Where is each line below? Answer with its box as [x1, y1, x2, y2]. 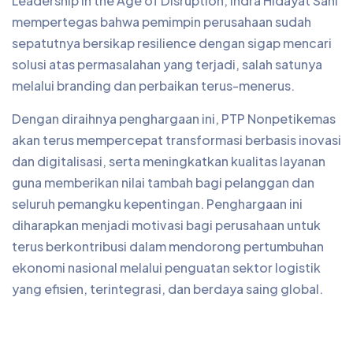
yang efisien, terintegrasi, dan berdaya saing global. [12, 281, 323, 297]
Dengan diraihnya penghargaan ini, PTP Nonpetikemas [12, 110, 336, 127]
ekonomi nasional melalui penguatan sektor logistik [12, 259, 321, 276]
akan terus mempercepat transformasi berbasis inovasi [12, 132, 341, 148]
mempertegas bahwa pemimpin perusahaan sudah [12, 13, 311, 30]
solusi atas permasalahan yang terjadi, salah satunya [12, 56, 322, 72]
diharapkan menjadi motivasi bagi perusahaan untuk [12, 217, 321, 233]
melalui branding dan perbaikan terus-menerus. [12, 77, 295, 94]
